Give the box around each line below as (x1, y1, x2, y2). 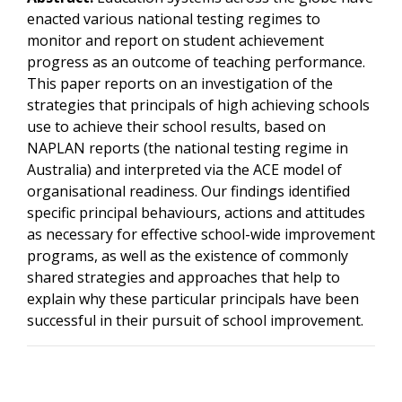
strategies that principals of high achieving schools (27, 95, 370, 115)
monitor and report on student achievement (27, 31, 324, 50)
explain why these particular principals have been (27, 289, 359, 309)
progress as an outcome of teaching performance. (27, 52, 365, 72)
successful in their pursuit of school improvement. (27, 310, 363, 330)
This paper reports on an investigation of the (27, 74, 333, 93)
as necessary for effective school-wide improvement (27, 224, 375, 244)
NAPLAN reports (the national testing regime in (27, 138, 348, 158)
